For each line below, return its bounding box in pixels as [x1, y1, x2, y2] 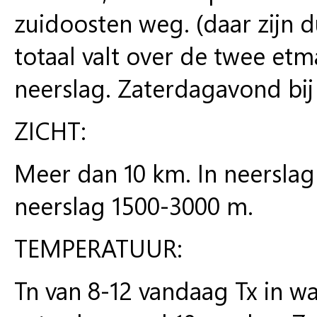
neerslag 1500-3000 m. [14, 188, 253, 221]
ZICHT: [14, 113, 86, 146]
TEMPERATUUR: [14, 231, 183, 264]
